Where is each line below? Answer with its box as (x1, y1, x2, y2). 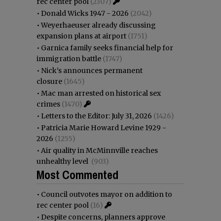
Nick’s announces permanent (41, 66, 143, 75)
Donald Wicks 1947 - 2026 (41, 8, 129, 18)
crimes (37, 99, 60, 109)
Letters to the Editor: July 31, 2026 (41, 111, 152, 120)
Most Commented (37, 166, 118, 183)
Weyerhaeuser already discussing (41, 20, 156, 30)
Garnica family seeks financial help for (41, 43, 173, 52)
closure (37, 76, 62, 86)
